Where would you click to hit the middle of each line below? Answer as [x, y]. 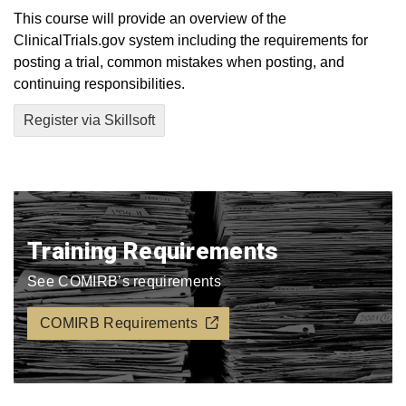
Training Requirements [153, 251]
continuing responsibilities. [99, 84]
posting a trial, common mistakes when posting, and [179, 62]
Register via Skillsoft [89, 120]
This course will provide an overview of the [150, 19]
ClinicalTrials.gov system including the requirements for [191, 40]
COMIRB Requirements [119, 323]
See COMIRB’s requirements [124, 281]
